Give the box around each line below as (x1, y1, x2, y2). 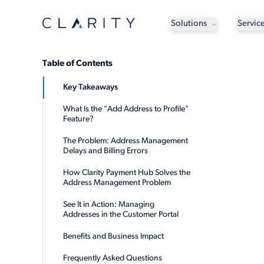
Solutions (170, 19, 207, 28)
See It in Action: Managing (63, 200, 154, 209)
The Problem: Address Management (63, 137, 188, 146)
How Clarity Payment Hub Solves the (63, 169, 190, 177)
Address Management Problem (63, 179, 171, 187)
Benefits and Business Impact (63, 232, 164, 241)
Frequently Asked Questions (63, 254, 162, 263)
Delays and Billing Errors (63, 147, 148, 156)
